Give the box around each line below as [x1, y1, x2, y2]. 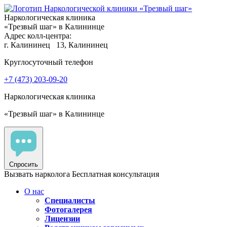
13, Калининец [56, 41, 108, 49]
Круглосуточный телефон [4, 58, 93, 66]
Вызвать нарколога [4, 170, 70, 178]
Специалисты [45, 196, 95, 205]
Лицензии [45, 214, 80, 223]
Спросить [9, 161, 38, 168]
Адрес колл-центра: [4, 31, 71, 40]
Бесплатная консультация [72, 170, 159, 178]
